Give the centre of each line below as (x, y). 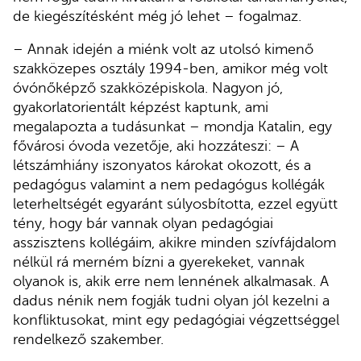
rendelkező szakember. (90, 340)
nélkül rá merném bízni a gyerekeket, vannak (159, 262)
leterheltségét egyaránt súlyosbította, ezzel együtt (175, 204)
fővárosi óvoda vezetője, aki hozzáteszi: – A (156, 146)
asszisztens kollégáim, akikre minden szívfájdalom (174, 243)
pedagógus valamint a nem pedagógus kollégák (169, 185)
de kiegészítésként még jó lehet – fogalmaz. (157, 16)
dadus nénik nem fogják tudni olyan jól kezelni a (171, 301)
